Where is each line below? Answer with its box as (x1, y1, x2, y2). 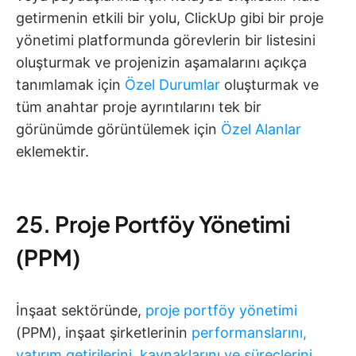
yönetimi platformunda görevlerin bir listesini (16, 32, 315, 49)
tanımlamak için (16, 76, 125, 94)
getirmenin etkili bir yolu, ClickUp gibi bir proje (16, 10, 323, 27)
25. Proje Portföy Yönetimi (16, 210, 290, 238)
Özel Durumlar (125, 76, 220, 94)
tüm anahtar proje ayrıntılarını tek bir (16, 99, 261, 116)
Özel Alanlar (221, 121, 301, 138)
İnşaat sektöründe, (16, 302, 145, 319)
